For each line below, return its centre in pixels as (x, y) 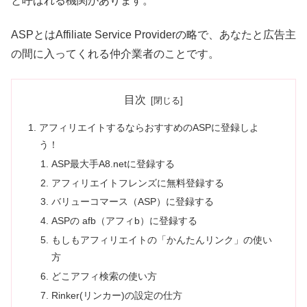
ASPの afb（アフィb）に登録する (124, 221)
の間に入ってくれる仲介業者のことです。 (115, 53)
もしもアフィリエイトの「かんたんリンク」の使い (161, 240)
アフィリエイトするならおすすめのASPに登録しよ (149, 127)
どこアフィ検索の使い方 (104, 277)
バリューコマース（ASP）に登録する (132, 202)
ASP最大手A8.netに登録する (113, 163)
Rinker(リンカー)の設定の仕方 (116, 295)
